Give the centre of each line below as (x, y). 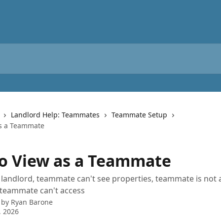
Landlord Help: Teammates (55, 115)
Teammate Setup (139, 115)
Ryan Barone (32, 202)
